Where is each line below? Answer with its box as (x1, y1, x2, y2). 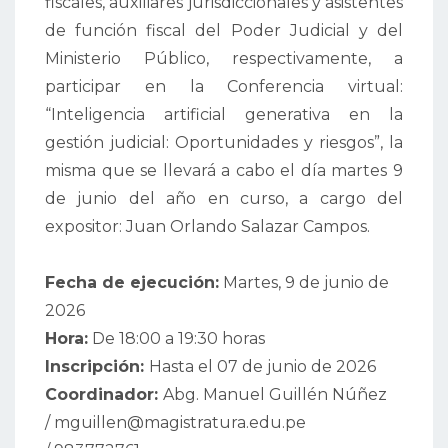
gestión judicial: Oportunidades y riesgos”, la (45, 133, 403, 153)
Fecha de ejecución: (45, 273, 219, 293)
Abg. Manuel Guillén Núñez (163, 385, 387, 405)
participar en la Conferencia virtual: (45, 77, 403, 97)
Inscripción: (45, 357, 149, 377)
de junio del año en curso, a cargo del (45, 189, 403, 209)
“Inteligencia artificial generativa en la (45, 105, 403, 125)
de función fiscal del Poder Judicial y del (45, 21, 403, 41)
